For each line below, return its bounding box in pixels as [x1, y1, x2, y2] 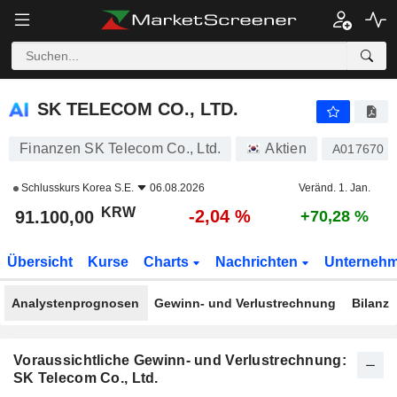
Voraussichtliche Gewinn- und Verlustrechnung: [13, 353, 346, 368]
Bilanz [351, 296, 389, 310]
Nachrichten [214, 254, 301, 269]
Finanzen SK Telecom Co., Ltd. [19, 141, 222, 156]
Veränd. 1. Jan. [299, 182, 370, 194]
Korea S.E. [82, 182, 134, 194]
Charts [143, 254, 192, 269]
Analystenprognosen [11, 296, 139, 310]
